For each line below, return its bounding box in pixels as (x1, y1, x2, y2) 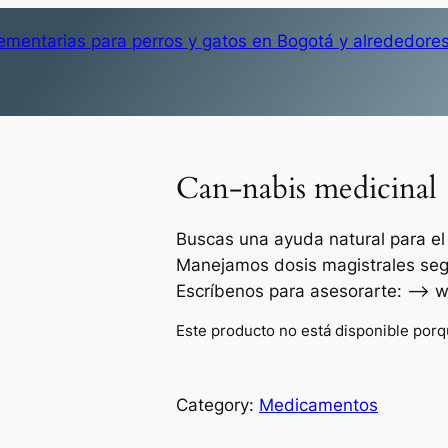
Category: (176, 394, 259, 415)
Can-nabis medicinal (176, 169, 437, 210)
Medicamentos (259, 394, 378, 415)
